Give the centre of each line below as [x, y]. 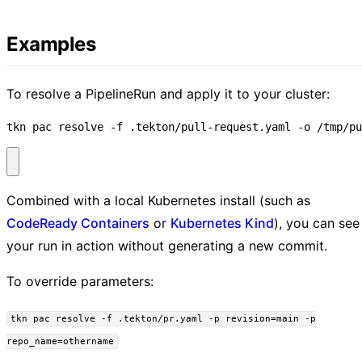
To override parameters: [80, 282]
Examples [51, 44]
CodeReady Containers [78, 223]
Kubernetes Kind [222, 223]
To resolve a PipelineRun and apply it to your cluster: [168, 93]
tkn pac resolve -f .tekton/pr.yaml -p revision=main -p [164, 319]
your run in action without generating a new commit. [167, 246]
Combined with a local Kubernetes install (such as [158, 201]
